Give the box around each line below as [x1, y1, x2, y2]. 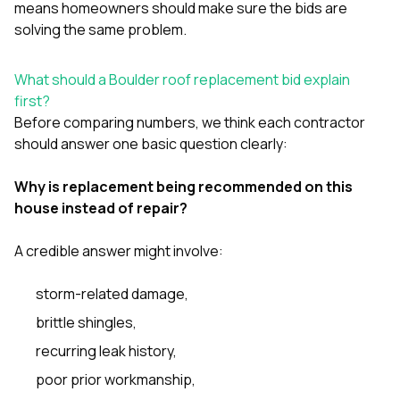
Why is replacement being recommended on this [14, 176, 353, 196]
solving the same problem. [14, 19, 187, 39]
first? [14, 90, 50, 111]
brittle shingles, [36, 312, 137, 332]
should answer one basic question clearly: [14, 133, 287, 154]
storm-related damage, [36, 283, 188, 304]
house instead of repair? [14, 197, 187, 218]
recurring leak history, [36, 340, 177, 361]
